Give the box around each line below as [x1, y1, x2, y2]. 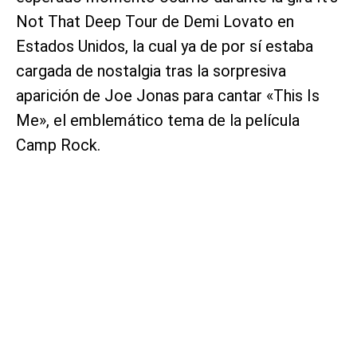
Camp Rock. [16, 135, 100, 155]
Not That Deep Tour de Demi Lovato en [16, 11, 294, 31]
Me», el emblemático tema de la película [16, 110, 300, 130]
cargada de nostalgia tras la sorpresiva [16, 61, 286, 80]
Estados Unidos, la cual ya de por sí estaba [16, 36, 313, 56]
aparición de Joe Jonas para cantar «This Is [16, 85, 320, 105]
